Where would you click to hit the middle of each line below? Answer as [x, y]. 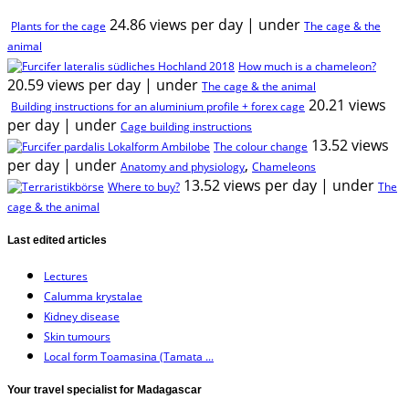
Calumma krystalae [93, 296]
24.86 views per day [176, 24]
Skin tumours [77, 336]
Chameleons [284, 166]
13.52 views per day [250, 185]
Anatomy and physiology [183, 166]
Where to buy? [144, 186]
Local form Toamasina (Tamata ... [129, 356]
